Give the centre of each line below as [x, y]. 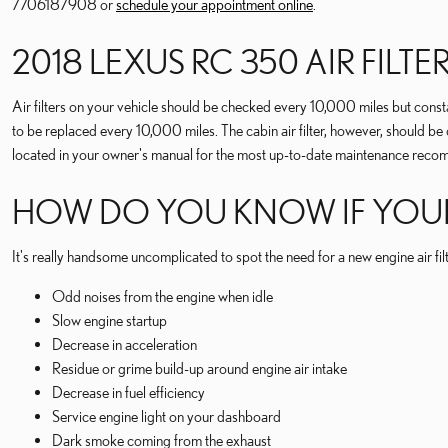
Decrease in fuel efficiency [128, 392]
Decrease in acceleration [124, 344]
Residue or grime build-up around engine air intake [199, 368]
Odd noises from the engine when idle [162, 296]
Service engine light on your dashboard [166, 416]
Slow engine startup [109, 320]
